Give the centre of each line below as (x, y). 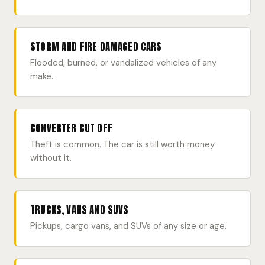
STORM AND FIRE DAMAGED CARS (96, 47)
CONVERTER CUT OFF (71, 128)
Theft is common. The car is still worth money (122, 144)
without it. (51, 158)
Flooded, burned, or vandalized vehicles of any (123, 63)
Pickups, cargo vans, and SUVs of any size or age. (128, 226)
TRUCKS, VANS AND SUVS (80, 210)
